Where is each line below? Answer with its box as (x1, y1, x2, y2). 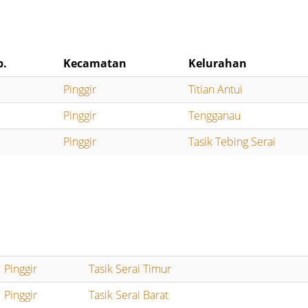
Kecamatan (63, 55, 127, 71)
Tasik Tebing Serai (188, 133, 276, 149)
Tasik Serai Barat (89, 287, 169, 302)
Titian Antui (188, 81, 243, 97)
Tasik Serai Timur (89, 261, 172, 276)
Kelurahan (188, 55, 247, 71)
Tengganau (188, 107, 241, 123)
